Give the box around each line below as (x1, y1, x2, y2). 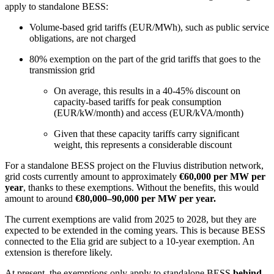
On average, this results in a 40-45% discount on (54, 85, 240, 96)
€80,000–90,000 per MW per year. (75, 193, 216, 204)
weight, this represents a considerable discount (54, 139, 232, 150)
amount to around (5, 193, 75, 204)
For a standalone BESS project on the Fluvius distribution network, (5, 160, 264, 171)
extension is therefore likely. (5, 246, 113, 257)
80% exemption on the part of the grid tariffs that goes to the (29, 53, 261, 64)
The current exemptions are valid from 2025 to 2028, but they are (5, 213, 256, 224)
